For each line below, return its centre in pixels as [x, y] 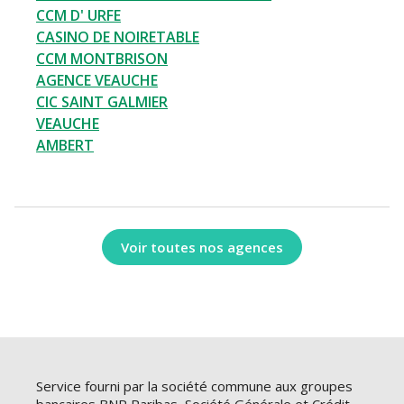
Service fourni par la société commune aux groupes [194, 386]
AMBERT [65, 146]
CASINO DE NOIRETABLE [118, 37]
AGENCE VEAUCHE [97, 81]
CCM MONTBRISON [102, 59]
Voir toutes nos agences [202, 247]
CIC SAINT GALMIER [102, 102]
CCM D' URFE [78, 16]
